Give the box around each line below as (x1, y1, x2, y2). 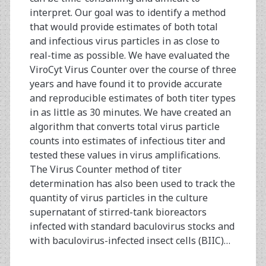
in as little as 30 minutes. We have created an (29, 106, 231, 119)
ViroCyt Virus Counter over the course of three (29, 63, 236, 77)
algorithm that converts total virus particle (29, 120, 220, 134)
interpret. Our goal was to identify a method (29, 6, 226, 20)
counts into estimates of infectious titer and (29, 134, 225, 148)
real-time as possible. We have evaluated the (29, 49, 230, 62)
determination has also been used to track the (29, 177, 235, 191)
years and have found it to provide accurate (29, 77, 222, 91)
